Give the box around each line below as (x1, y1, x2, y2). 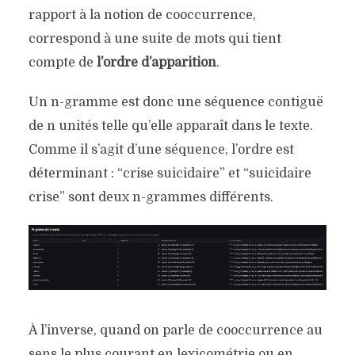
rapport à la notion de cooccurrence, (28, 8, 256, 23)
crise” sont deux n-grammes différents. (28, 190, 273, 205)
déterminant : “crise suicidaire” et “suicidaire (28, 166, 311, 181)
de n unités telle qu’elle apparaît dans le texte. (28, 119, 313, 134)
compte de (28, 55, 97, 71)
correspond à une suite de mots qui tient (28, 32, 281, 47)
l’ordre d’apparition (96, 55, 216, 71)
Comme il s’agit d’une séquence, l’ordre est (28, 143, 294, 158)
